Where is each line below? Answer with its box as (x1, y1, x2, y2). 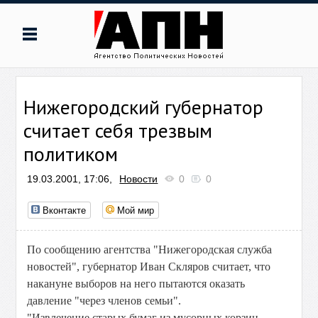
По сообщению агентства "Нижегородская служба (27, 243, 273, 256)
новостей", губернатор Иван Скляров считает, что (27, 261, 271, 273)
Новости (119, 173, 158, 185)
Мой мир (117, 203, 155, 216)
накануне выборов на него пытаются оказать (27, 278, 246, 290)
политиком (23, 141, 119, 167)
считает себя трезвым (23, 117, 213, 143)
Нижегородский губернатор (23, 94, 264, 120)
